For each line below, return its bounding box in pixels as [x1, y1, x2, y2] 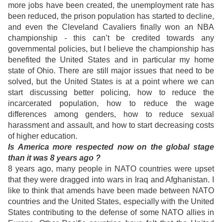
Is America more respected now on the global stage [8, 143, 214, 152]
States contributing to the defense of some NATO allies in [8, 208, 214, 217]
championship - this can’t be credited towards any [8, 34, 214, 43]
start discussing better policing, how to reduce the [8, 88, 214, 97]
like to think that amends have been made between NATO [8, 186, 214, 195]
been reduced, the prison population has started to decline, [8, 12, 214, 21]
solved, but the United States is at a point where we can [8, 77, 214, 86]
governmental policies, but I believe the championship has [8, 45, 214, 54]
